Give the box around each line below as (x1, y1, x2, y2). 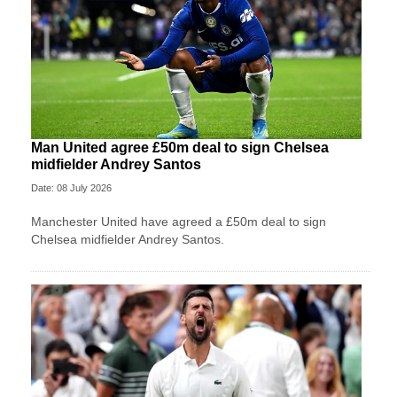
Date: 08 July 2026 (31, 182, 112, 193)
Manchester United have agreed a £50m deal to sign (31, 214, 326, 229)
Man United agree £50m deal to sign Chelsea (31, 139, 329, 155)
